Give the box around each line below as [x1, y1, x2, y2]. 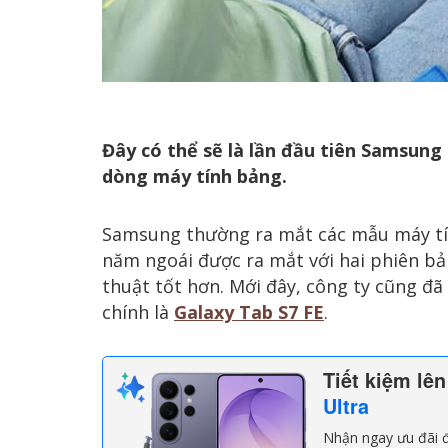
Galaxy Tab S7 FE [174, 299, 324, 324]
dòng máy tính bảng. [102, 164, 287, 189]
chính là [102, 299, 174, 324]
